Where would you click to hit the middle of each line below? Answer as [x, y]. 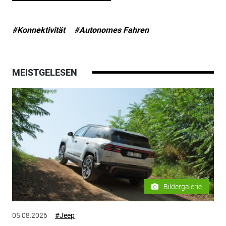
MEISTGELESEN [44, 72]
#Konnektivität [38, 30]
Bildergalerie [183, 186]
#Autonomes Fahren [111, 30]
